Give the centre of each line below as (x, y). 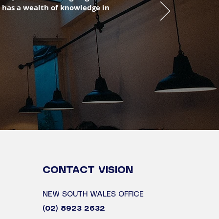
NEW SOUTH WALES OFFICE (93, 195)
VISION (116, 170)
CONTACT (70, 170)
